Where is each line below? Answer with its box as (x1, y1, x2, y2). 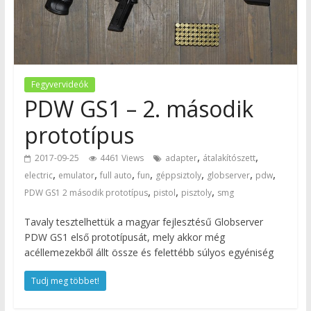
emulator (58, 169, 94, 181)
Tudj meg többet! (31, 274, 99, 287)
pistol (153, 186, 176, 199)
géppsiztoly (155, 169, 201, 181)
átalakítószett (202, 151, 255, 164)
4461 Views (99, 151, 144, 164)
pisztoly (180, 186, 212, 199)
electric (24, 169, 53, 181)
